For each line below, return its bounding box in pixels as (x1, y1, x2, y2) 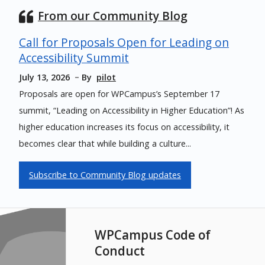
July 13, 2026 (19, 71, 70, 83)
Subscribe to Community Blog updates (29, 169, 181, 181)
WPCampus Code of (94, 227, 211, 244)
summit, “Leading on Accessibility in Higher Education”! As (19, 105, 244, 117)
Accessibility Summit (19, 49, 129, 66)
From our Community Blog (38, 7, 188, 24)
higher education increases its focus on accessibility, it (19, 121, 230, 133)
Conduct (94, 243, 145, 260)
